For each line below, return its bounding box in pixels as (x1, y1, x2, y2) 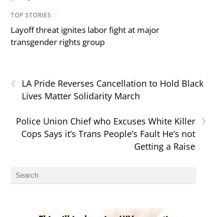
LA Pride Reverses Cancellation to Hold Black (22, 77, 204, 90)
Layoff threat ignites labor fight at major (11, 24, 160, 36)
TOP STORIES (11, 11, 52, 19)
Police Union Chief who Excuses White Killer (15, 115, 195, 127)
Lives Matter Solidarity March (22, 90, 140, 102)
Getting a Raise (134, 140, 195, 153)
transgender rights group (11, 36, 105, 48)
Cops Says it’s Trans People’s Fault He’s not (21, 128, 195, 140)
